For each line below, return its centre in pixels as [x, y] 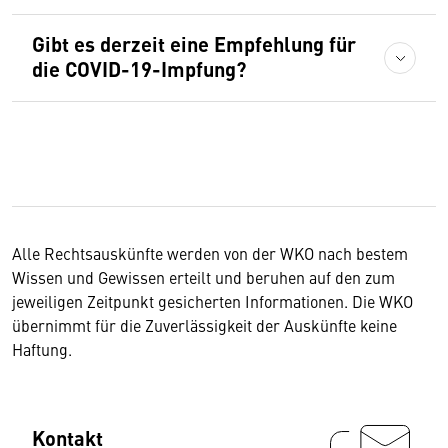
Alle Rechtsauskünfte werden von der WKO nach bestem [210, 253]
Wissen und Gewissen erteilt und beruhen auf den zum [203, 277]
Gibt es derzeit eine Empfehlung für [194, 43]
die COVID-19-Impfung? [139, 68]
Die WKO [382, 301]
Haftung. [42, 349]
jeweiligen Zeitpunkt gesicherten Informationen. [182, 301]
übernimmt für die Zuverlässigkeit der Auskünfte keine [204, 325]
